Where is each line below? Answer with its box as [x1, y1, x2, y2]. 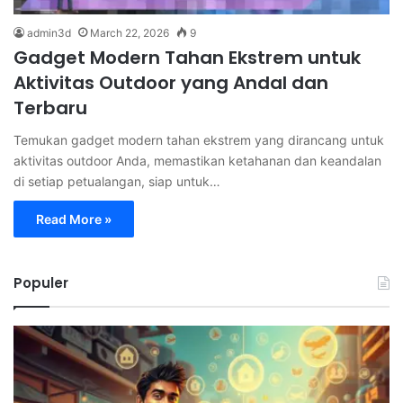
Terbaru [13, 94, 87, 121]
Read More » [36, 210, 112, 227]
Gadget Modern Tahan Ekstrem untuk [13, 44, 361, 70]
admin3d [27, 25, 71, 40]
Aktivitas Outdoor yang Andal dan [13, 69, 328, 95]
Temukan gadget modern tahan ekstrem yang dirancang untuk [13, 131, 384, 148]
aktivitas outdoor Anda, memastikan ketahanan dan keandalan [13, 152, 381, 168]
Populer [13, 273, 68, 292]
